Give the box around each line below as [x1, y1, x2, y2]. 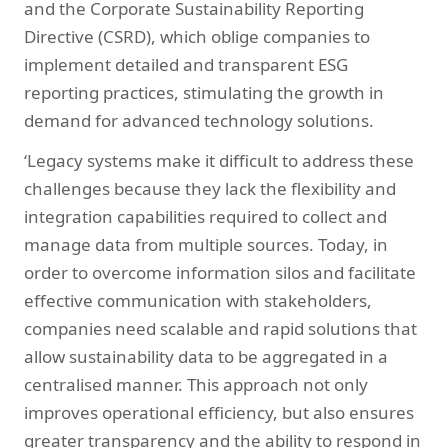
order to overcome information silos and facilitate [24, 261, 416, 285]
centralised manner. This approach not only [24, 373, 368, 397]
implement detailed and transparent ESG [24, 53, 348, 77]
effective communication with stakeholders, [24, 289, 372, 313]
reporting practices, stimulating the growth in [24, 81, 384, 105]
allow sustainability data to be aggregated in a [24, 345, 388, 369]
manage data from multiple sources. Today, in [24, 233, 388, 257]
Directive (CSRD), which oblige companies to [24, 25, 370, 49]
